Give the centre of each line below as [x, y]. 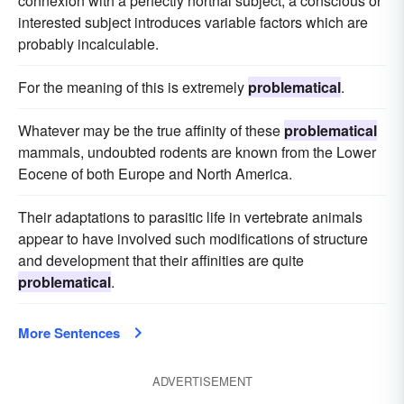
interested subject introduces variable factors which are [193, 22]
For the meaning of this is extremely [133, 87]
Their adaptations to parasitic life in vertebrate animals [190, 217]
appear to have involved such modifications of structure [193, 239]
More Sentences [69, 333]
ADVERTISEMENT [202, 381]
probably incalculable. [88, 44]
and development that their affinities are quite [161, 260]
